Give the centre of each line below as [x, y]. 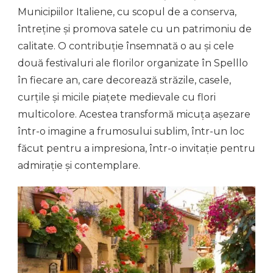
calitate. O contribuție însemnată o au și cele [126, 46]
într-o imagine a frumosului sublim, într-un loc [131, 131]
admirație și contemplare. [79, 165]
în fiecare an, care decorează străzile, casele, [124, 80]
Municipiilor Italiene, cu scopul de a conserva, [127, 12]
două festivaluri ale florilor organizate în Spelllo [133, 63]
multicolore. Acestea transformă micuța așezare [134, 114]
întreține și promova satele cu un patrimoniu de [135, 29]
